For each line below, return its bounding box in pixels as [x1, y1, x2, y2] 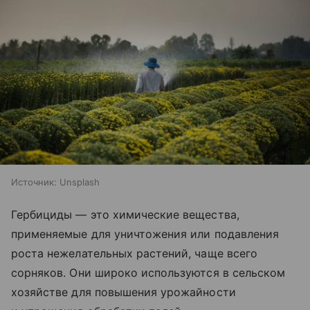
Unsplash [60, 176, 100, 188]
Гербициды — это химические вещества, [11, 208, 239, 222]
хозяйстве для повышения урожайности [11, 285, 236, 300]
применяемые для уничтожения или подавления [11, 227, 280, 241]
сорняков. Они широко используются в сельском [11, 266, 286, 280]
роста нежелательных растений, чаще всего [11, 246, 257, 261]
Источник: [11, 176, 57, 188]
